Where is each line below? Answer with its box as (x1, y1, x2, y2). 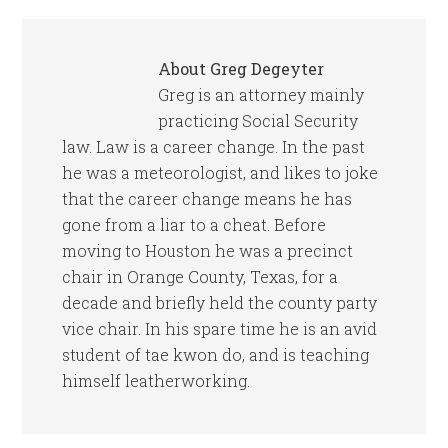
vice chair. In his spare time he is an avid (62, 318, 378, 339)
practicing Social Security (158, 110, 359, 131)
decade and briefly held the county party (62, 292, 378, 313)
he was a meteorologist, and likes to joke (62, 162, 379, 183)
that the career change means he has (62, 188, 353, 209)
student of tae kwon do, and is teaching (62, 344, 370, 365)
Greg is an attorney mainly (158, 84, 365, 105)
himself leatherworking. (62, 370, 251, 391)
